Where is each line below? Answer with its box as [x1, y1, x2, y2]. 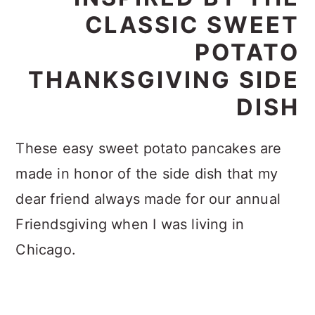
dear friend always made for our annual [15, 191, 281, 207]
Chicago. [15, 241, 76, 258]
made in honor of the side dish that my [15, 165, 278, 182]
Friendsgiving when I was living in [15, 216, 245, 233]
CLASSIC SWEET [84, 11, 300, 39]
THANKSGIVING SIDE [27, 66, 300, 94]
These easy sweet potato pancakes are [15, 140, 282, 157]
